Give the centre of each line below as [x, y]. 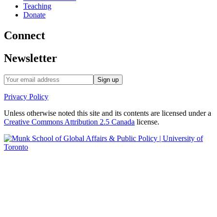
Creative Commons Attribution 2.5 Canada [69, 122]
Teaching [37, 6]
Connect [24, 35]
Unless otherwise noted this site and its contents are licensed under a [108, 113]
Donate [34, 15]
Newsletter [31, 58]
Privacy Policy [26, 96]
